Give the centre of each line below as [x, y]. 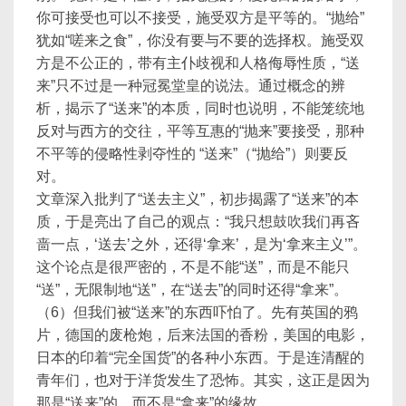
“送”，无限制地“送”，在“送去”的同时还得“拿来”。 [192, 290]
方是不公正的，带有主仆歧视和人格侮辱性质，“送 [198, 63]
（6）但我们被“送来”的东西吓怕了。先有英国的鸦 [197, 312]
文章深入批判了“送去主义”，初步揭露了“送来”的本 [198, 199]
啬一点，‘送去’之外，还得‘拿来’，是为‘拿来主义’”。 [202, 244]
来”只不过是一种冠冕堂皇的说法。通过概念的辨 [191, 86]
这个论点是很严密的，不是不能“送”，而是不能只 [193, 267]
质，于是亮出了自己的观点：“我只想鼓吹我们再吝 [198, 222]
